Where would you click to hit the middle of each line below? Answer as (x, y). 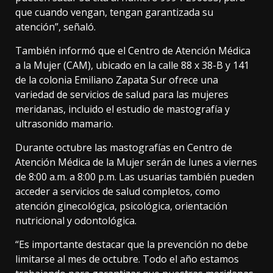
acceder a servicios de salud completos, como (118, 192)
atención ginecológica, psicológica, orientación (121, 206)
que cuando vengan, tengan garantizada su (114, 12)
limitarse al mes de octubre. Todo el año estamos (127, 259)
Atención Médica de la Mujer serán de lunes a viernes (136, 162)
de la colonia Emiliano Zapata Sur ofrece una (117, 80)
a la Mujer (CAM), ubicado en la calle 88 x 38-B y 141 (132, 66)
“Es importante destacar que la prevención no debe (132, 245)
